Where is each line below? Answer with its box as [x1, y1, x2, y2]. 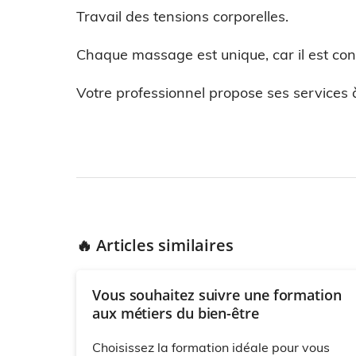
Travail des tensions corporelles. [76, 7, 288, 25]
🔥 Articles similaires [76, 234, 234, 256]
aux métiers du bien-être [92, 304, 259, 323]
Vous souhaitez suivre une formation [92, 285, 342, 304]
